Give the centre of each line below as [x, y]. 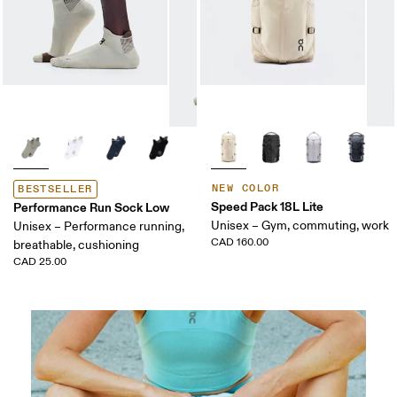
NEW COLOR [245, 188]
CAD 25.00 [40, 261]
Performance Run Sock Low [92, 207]
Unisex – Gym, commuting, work [300, 225]
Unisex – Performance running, [99, 226]
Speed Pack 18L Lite [267, 206]
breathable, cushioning [77, 245]
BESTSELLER [55, 189]
